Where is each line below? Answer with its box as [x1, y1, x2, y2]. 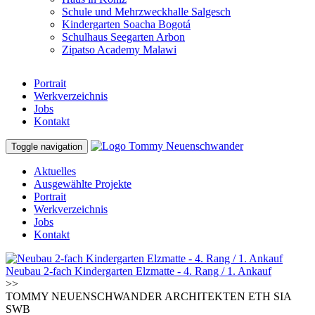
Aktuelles [34, 165, 76, 177]
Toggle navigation [11, 141, 82, 152]
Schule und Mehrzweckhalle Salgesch [62, 6, 231, 18]
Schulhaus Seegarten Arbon [62, 31, 185, 43]
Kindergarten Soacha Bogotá [62, 18, 191, 30]
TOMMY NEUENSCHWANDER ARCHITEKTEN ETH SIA [6, 290, 291, 302]
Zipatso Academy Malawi [62, 44, 176, 56]
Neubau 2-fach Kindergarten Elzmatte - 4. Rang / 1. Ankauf [6, 265, 271, 277]
